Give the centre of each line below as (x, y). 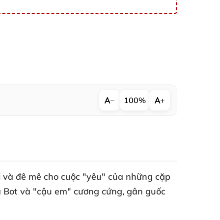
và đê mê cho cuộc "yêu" (55, 177)
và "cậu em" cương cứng (71, 191)
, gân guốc (144, 191)
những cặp (148, 177)
